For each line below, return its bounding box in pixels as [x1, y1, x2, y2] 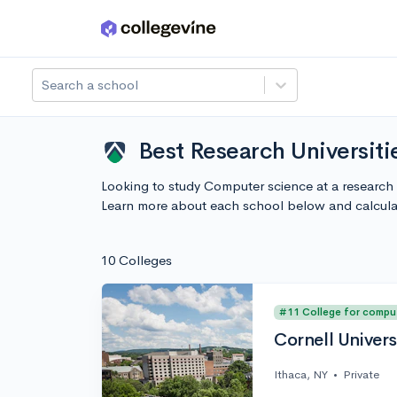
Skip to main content [19, 24, 144, 41]
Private [343, 367, 379, 383]
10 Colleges [101, 252, 172, 269]
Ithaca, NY [274, 367, 328, 383]
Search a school [42, 76, 138, 93]
